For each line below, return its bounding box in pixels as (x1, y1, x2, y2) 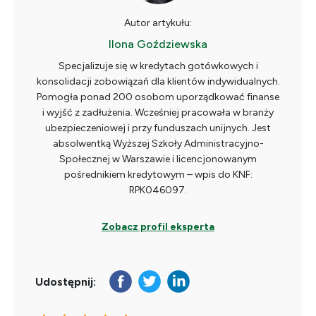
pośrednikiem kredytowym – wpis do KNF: (63, 169, 253, 181)
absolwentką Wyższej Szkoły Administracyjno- (52, 138, 264, 150)
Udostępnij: (35, 274, 96, 288)
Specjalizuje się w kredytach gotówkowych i (58, 60, 258, 73)
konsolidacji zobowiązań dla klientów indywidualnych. (36, 75, 280, 88)
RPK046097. (129, 184, 187, 197)
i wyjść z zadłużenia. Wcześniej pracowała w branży (42, 107, 274, 119)
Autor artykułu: (124, 17, 192, 30)
